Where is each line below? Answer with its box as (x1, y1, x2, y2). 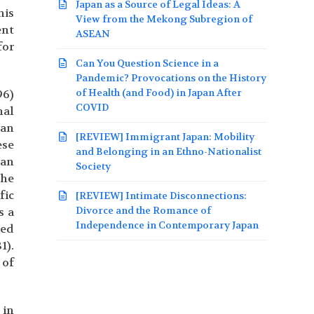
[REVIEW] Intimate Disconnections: (76, 189, 247, 203)
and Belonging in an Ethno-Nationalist (76, 145, 262, 158)
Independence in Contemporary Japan (76, 219, 259, 232)
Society (76, 160, 111, 173)
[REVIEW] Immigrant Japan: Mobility (76, 130, 255, 144)
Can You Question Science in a (76, 57, 219, 70)
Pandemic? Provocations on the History (76, 71, 267, 85)
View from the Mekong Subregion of (76, 13, 253, 26)
